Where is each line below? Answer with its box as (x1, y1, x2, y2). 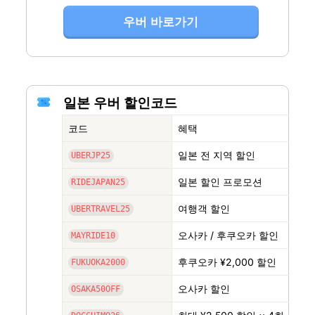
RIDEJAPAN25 (71, 177, 126, 188)
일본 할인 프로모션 (177, 175, 262, 188)
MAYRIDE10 (71, 231, 116, 241)
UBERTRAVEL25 (71, 204, 131, 214)
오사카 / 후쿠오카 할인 (177, 229, 278, 241)
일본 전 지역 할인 (177, 148, 255, 161)
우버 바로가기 (123, 15, 199, 29)
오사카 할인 (177, 282, 230, 295)
